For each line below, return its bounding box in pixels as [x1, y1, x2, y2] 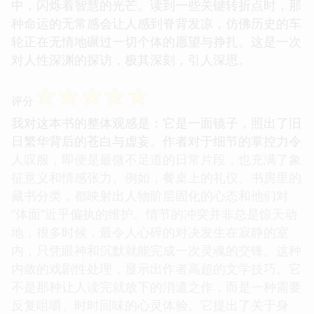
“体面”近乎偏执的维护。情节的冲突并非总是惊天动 [11, 205, 297, 222]
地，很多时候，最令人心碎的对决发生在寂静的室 [11, 223, 289, 240]
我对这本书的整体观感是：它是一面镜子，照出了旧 [11, 114, 301, 131]
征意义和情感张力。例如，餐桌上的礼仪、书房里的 [11, 168, 301, 186]
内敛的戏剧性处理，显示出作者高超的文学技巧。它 [11, 259, 301, 277]
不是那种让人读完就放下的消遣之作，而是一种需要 [11, 278, 301, 295]
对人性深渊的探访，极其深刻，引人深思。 [11, 50, 251, 68]
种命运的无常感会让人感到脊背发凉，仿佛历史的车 [11, 14, 301, 32]
